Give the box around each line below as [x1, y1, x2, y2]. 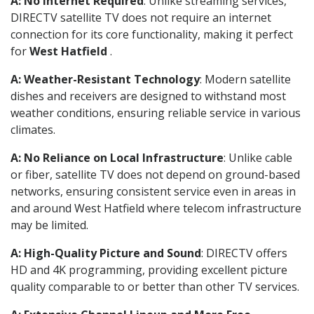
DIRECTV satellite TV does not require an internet [11, 9, 271, 25]
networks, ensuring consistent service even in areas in [11, 183, 296, 199]
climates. [11, 121, 55, 137]
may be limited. [11, 217, 88, 233]
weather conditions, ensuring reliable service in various [11, 104, 301, 121]
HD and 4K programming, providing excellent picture [11, 261, 287, 278]
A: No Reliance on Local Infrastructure [11, 149, 224, 165]
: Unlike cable [224, 149, 292, 165]
